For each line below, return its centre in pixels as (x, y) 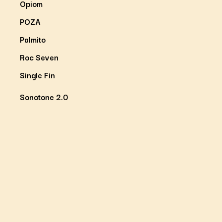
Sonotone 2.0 (44, 96)
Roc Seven (39, 57)
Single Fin (37, 75)
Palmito (33, 39)
